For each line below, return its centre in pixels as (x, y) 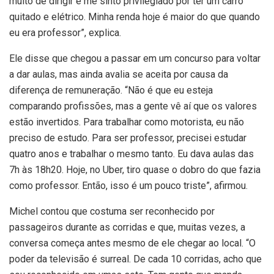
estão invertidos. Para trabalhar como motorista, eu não (127, 122)
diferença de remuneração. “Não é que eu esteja (111, 90)
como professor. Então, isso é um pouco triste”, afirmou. (128, 185)
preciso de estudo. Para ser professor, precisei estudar (128, 138)
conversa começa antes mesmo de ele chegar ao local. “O (132, 243)
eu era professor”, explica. (65, 32)
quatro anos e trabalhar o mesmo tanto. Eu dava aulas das (131, 154)
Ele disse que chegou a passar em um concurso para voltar (135, 58)
